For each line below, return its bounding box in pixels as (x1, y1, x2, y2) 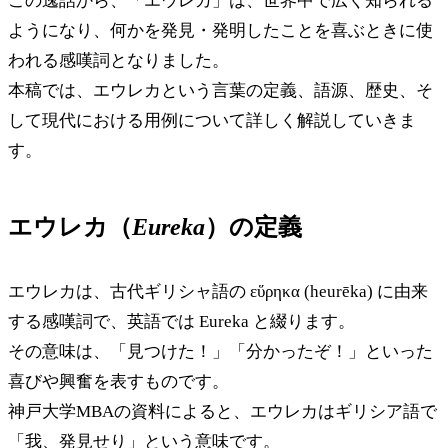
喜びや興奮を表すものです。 (8, 371, 229, 391)
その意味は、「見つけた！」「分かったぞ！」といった (8, 341, 433, 361)
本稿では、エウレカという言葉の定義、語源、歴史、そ (8, 80, 433, 100)
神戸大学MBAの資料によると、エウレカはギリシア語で (8, 401, 437, 421)
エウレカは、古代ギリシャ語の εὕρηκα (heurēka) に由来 (8, 281, 428, 301)
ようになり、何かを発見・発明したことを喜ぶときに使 (8, 20, 433, 40)
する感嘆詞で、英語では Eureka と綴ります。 (8, 311, 355, 331)
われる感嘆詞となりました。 (8, 50, 229, 70)
